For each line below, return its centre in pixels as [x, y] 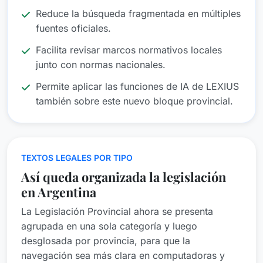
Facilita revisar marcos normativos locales [129, 50]
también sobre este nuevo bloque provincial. [134, 101]
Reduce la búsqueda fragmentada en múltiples [138, 14]
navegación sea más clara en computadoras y [123, 256]
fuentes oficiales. [73, 28]
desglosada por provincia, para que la [106, 241]
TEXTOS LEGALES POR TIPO [77, 158]
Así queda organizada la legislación [124, 177]
